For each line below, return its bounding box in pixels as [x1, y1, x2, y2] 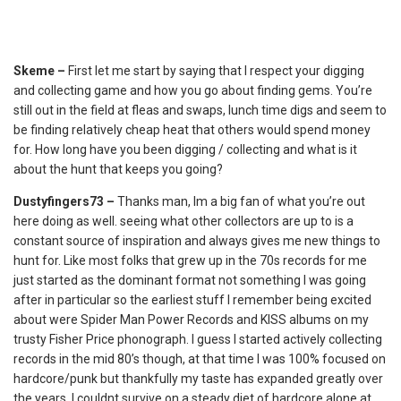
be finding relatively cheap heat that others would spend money [13, 123, 371, 137]
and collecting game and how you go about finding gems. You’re [13, 83, 372, 98]
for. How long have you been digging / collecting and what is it [13, 142, 357, 157]
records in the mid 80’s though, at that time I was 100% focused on [13, 352, 386, 366]
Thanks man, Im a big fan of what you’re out [117, 194, 365, 209]
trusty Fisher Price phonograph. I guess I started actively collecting [13, 332, 382, 346]
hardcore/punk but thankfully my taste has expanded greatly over [13, 371, 383, 386]
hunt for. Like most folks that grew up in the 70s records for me [13, 253, 367, 268]
